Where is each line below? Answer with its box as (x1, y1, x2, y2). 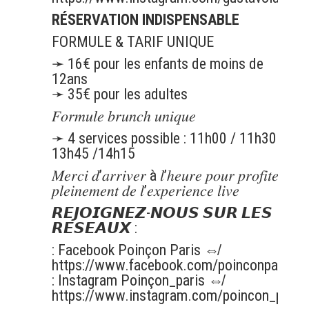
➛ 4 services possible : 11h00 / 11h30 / (51, 130, 286, 148)
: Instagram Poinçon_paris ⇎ (51, 272, 223, 290)
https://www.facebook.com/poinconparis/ (51, 257, 299, 275)
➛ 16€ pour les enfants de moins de (51, 55, 263, 73)
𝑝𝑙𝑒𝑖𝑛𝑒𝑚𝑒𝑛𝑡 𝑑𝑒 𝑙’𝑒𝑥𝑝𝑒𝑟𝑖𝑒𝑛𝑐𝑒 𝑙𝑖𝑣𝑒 (51, 182, 239, 200)
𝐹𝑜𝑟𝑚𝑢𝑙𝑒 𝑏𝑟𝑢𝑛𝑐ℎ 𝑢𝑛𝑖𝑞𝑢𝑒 (51, 108, 196, 126)
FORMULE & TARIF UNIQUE (51, 33, 214, 51)
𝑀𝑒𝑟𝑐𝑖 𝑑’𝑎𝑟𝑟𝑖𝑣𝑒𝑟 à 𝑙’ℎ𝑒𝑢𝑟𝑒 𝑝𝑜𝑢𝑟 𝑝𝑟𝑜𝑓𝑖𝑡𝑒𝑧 (51, 167, 285, 185)
